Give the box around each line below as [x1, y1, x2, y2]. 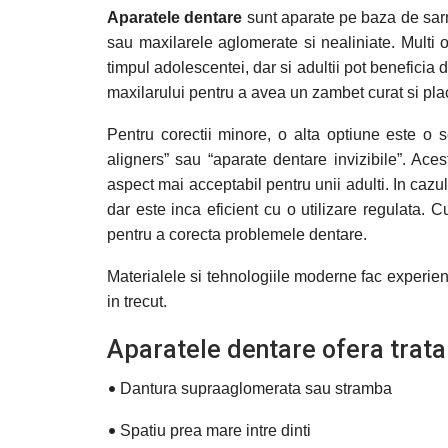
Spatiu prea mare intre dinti [120, 421, 311, 439]
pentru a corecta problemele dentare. [107, 225, 367, 243]
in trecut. [107, 292, 167, 310]
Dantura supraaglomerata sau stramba [120, 379, 392, 397]
